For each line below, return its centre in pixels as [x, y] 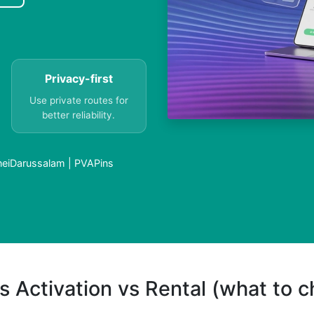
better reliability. [79, 115]
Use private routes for [78, 101]
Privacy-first [78, 79]
